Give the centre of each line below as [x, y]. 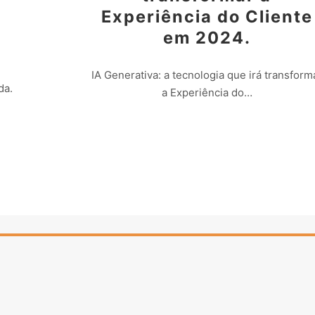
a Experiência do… [207, 92]
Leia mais [207, 128]
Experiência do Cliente [207, 17]
